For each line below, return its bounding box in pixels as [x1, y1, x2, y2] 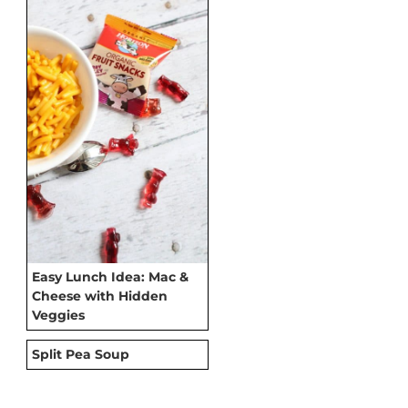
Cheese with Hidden [32, 287, 168, 304]
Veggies [32, 306, 85, 323]
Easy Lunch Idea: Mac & [32, 268, 189, 285]
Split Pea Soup [32, 345, 129, 362]
